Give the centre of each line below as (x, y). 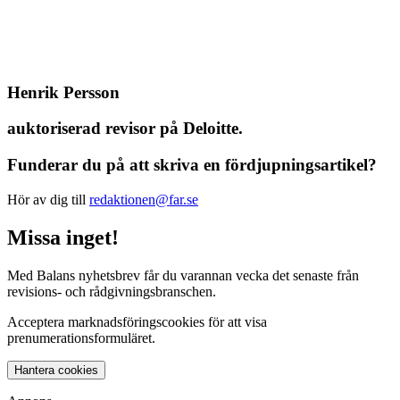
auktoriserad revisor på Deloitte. (125, 129)
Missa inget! (63, 237)
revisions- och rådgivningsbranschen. (112, 291)
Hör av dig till (48, 199)
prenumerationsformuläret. (81, 337)
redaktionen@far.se (144, 199)
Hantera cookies (78, 370)
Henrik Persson (63, 92)
